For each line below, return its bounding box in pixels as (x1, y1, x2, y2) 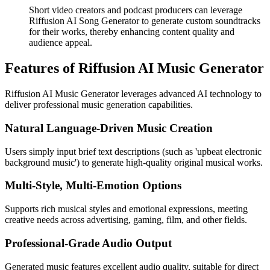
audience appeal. (29, 37, 92, 48)
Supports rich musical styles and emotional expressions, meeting (5, 204, 248, 215)
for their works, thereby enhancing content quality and (29, 27, 234, 37)
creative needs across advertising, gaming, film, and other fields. (5, 215, 247, 225)
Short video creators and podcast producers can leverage (29, 5, 242, 16)
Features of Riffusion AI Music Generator (5, 60, 264, 77)
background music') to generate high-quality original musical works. (5, 157, 263, 168)
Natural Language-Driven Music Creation (5, 121, 213, 134)
